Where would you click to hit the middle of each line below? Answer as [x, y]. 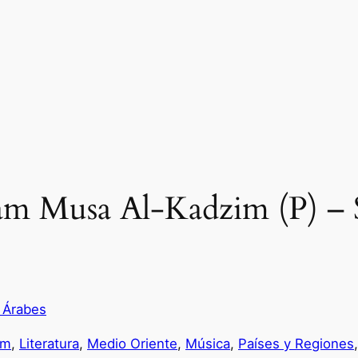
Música [208, 344]
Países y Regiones [296, 344]
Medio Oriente [132, 344]
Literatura [49, 344]
